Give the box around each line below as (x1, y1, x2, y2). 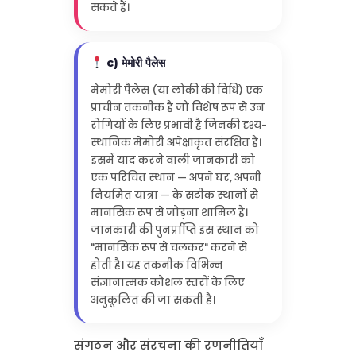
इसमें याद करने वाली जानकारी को (90, 152, 255, 168)
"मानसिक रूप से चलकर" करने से (90, 239, 247, 255)
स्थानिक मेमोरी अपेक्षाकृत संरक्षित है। (90, 134, 261, 150)
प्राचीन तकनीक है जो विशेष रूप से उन (90, 99, 265, 115)
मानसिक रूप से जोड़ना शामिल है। (90, 204, 248, 220)
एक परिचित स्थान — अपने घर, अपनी (90, 169, 261, 185)
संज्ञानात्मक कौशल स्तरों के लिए (90, 274, 245, 290)
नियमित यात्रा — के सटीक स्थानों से (90, 187, 258, 203)
